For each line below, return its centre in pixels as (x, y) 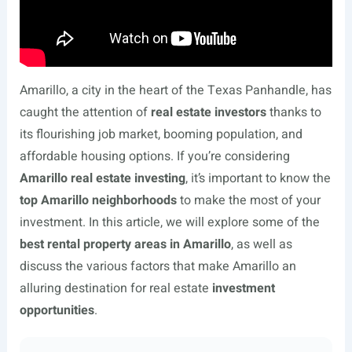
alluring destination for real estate (115, 289)
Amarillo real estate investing (102, 179)
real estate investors (208, 113)
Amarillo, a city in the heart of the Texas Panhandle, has (175, 91)
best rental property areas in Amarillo (125, 245)
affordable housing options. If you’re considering (154, 157)
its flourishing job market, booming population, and (161, 135)
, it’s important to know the (258, 179)
